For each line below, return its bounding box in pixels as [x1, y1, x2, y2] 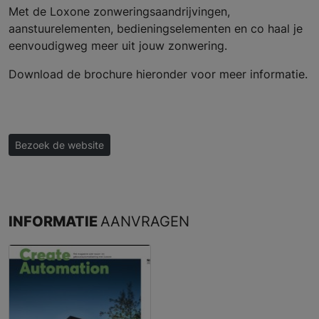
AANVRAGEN [100, 211, 189, 230]
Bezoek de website [15, 138, 104, 151]
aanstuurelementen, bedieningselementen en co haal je [9, 21, 303, 36]
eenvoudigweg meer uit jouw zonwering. [9, 38, 227, 53]
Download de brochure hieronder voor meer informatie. [9, 66, 308, 81]
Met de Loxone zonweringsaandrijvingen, [9, 4, 230, 19]
